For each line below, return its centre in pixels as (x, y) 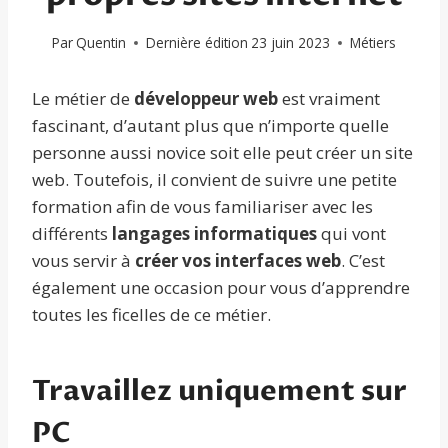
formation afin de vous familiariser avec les (202, 207)
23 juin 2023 (291, 43)
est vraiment (329, 99)
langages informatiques (216, 234)
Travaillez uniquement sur (219, 391)
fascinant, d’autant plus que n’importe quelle (210, 126)
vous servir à (81, 261)
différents (72, 234)
